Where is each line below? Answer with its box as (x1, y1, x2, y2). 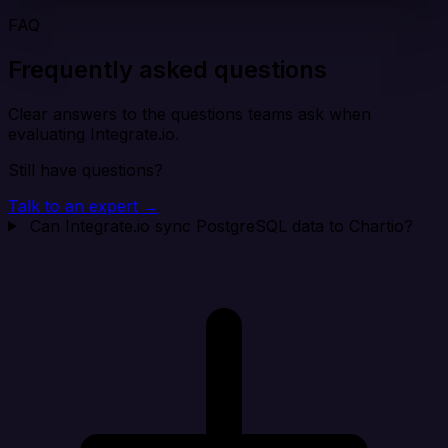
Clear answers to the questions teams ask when (8, 103, 371, 124)
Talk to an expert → (8, 195, 159, 216)
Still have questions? (8, 159, 163, 180)
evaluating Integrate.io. (8, 123, 179, 144)
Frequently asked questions (8, 54, 327, 84)
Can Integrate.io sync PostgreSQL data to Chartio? (29, 215, 413, 236)
